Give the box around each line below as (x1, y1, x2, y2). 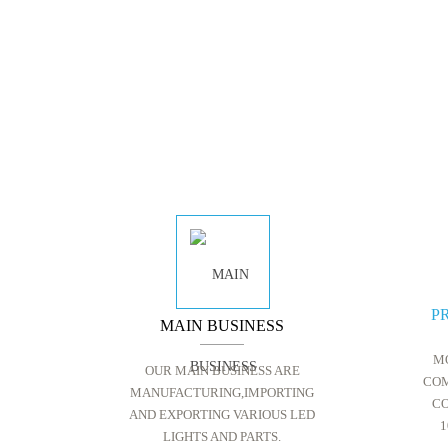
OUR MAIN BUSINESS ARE (144, 363, 300, 378)
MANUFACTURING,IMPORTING (130, 385, 314, 400)
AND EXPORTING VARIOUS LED (129, 407, 315, 422)
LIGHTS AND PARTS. (163, 429, 281, 444)
